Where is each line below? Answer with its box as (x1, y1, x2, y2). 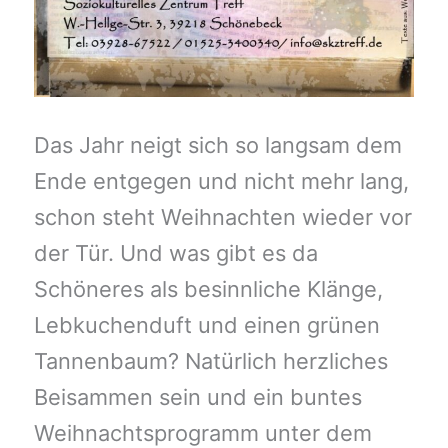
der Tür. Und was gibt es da (33, 240, 318, 267)
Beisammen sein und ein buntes (33, 384, 362, 411)
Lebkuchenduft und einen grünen (33, 312, 380, 339)
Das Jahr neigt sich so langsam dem (33, 132, 402, 159)
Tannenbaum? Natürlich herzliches (33, 348, 388, 375)
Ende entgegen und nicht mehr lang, (33, 168, 409, 195)
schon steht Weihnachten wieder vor (33, 204, 412, 231)
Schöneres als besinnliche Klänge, (33, 276, 383, 303)
